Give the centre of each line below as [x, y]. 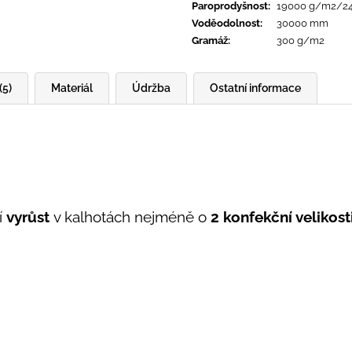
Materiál [72, 88]
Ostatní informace [255, 88]
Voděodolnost [226, 23]
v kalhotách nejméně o [130, 217]
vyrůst [28, 217]
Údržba [151, 88]
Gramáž [210, 40]
